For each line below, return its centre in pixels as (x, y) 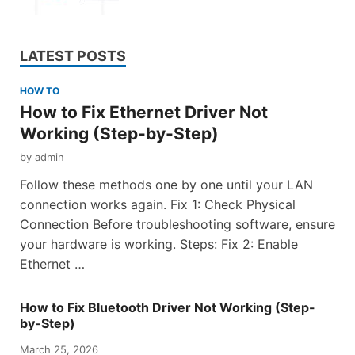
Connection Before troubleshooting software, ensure (177, 224)
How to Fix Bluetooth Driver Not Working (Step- (168, 307)
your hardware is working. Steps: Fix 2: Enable (159, 244)
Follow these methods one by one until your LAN (166, 184)
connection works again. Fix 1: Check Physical (158, 204)
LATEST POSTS (73, 56)
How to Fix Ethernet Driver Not (144, 112)
